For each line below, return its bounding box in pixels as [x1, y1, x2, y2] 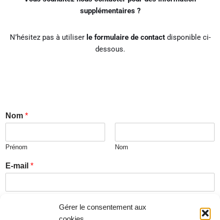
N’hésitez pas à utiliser [9, 33, 86, 42]
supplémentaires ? [80, 6, 140, 15]
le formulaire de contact [86, 33, 167, 42]
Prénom [5, 143, 27, 151]
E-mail [5, 162, 30, 170]
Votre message [5, 202, 61, 210]
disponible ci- [166, 33, 211, 42]
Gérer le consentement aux [59, 203, 146, 211]
